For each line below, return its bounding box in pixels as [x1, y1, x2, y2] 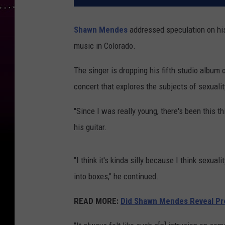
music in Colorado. [74, 41, 136, 51]
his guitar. [74, 122, 107, 133]
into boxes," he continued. [74, 171, 159, 182]
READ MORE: [74, 196, 119, 206]
